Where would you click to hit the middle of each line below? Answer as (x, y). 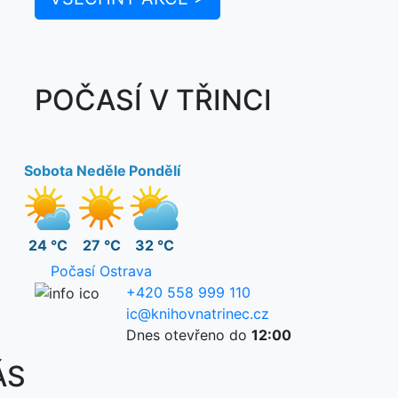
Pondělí (155, 170)
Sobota (48, 170)
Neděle (101, 170)
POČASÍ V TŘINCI (153, 99)
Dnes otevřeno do (189, 334)
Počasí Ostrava (101, 271)
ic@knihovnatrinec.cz (198, 313)
